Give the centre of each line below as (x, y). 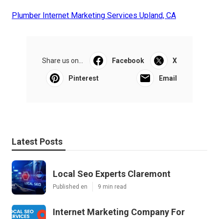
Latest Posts (37, 141)
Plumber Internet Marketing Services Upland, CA (94, 15)
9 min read (112, 186)
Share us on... (63, 60)
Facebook (128, 60)
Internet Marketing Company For (119, 212)
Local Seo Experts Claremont (112, 174)
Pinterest (84, 78)
